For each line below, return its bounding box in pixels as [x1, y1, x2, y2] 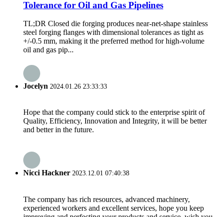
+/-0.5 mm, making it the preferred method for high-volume [23, 37, 204, 46]
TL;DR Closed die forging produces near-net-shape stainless [23, 19, 208, 28]
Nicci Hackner [23, 169, 70, 177]
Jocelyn [23, 81, 48, 90]
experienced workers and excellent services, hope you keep [23, 203, 204, 212]
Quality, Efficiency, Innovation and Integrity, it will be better [23, 117, 207, 125]
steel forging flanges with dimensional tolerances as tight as [23, 28, 203, 37]
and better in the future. [23, 125, 94, 134]
